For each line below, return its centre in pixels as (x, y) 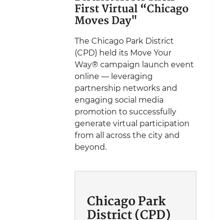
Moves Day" (106, 21)
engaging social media (119, 100)
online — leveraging (114, 76)
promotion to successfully (125, 111)
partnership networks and (126, 88)
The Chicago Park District (124, 41)
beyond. (91, 147)
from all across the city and (127, 135)
